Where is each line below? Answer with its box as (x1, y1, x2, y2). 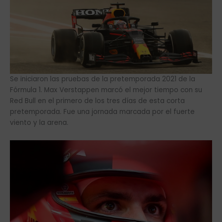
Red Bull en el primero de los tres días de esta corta (10, 96, 185, 106)
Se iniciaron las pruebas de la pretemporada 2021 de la (10, 74, 195, 84)
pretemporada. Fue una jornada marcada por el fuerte (10, 107, 195, 116)
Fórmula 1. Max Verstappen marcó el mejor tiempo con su (10, 85, 202, 95)
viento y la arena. (10, 117, 68, 127)
